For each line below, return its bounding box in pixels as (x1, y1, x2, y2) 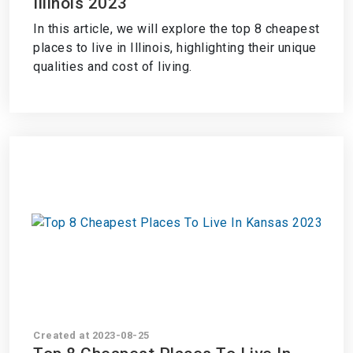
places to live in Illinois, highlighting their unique (33, 40, 317, 55)
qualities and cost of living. (33, 59, 192, 74)
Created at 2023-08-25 (33, 329, 150, 341)
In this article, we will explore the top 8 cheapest (33, 21, 320, 36)
